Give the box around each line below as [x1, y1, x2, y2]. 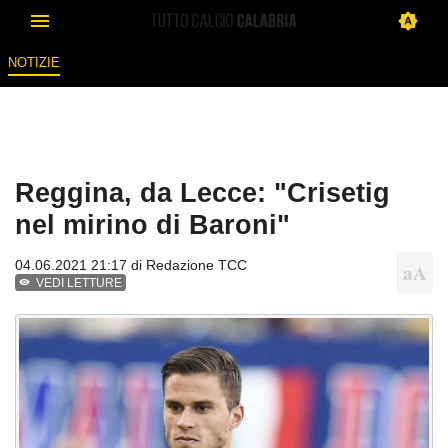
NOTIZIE [7, 55, 60, 71]
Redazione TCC [146, 257, 247, 274]
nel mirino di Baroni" [15, 209, 290, 241]
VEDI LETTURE [36, 276, 123, 291]
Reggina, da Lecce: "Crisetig [15, 177, 390, 209]
